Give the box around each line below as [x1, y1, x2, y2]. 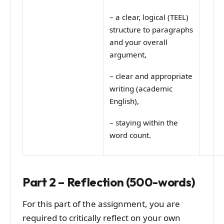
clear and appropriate [115, 70, 193, 81]
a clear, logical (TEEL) [115, 11, 189, 22]
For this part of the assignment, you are [22, 197, 180, 209]
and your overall [109, 36, 168, 47]
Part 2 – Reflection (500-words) [22, 174, 195, 190]
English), [109, 95, 139, 106]
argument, [109, 49, 147, 59]
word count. [109, 130, 151, 140]
